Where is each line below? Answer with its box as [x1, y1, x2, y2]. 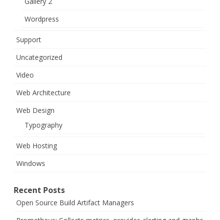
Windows [16, 159, 45, 168]
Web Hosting [16, 141, 57, 151]
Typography [25, 120, 62, 130]
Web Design [16, 106, 55, 115]
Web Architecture [16, 88, 71, 98]
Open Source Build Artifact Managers [16, 198, 134, 208]
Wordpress [25, 14, 59, 24]
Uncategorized [16, 53, 62, 62]
